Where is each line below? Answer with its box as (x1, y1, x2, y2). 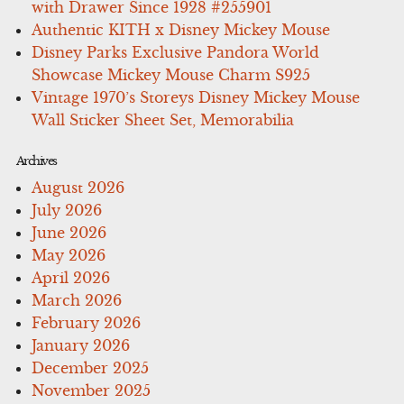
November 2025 (32, 381, 151, 399)
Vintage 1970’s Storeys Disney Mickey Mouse (32, 87, 361, 106)
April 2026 (32, 268, 111, 287)
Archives (15, 152, 57, 169)
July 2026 (32, 200, 103, 219)
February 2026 (32, 313, 142, 332)
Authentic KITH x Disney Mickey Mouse (32, 20, 331, 39)
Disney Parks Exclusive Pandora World (32, 42, 320, 61)
